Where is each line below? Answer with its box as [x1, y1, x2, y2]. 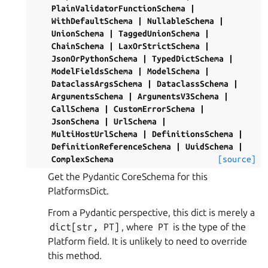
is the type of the [170, 221, 246, 232]
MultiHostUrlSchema [51, 129, 138, 139]
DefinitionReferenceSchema [51, 142, 171, 151]
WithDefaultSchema [51, 16, 133, 26]
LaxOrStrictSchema [118, 41, 200, 51]
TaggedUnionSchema [118, 29, 200, 38]
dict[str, [50, 221, 99, 232]
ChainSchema [51, 41, 104, 51]
